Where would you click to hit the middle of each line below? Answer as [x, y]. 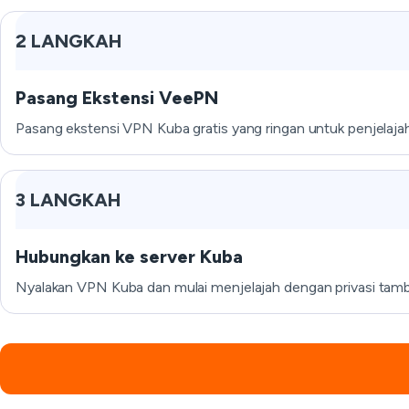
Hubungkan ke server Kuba [129, 257]
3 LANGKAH [68, 200]
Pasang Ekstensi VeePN [117, 98]
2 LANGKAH [68, 41]
